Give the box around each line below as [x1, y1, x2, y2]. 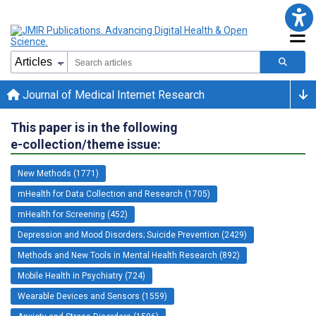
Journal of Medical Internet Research [20, 87, 205, 102]
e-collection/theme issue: [11, 136, 161, 152]
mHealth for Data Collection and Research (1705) [18, 188, 210, 199]
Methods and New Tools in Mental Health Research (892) [18, 250, 240, 260]
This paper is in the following [11, 119, 178, 135]
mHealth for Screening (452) [18, 209, 128, 219]
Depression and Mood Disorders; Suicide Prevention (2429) [18, 229, 247, 240]
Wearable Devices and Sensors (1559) [18, 291, 167, 301]
